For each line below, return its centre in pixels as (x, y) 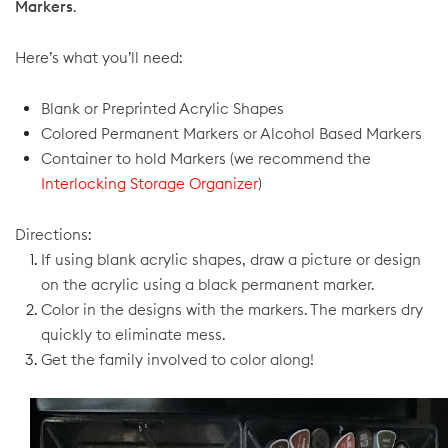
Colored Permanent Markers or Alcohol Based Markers (231, 133)
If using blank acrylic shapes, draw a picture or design (231, 259)
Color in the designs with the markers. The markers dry (232, 309)
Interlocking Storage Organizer (149, 183)
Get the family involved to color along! (177, 359)
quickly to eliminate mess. (133, 334)
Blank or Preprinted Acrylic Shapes (162, 108)
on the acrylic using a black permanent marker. (207, 284)
